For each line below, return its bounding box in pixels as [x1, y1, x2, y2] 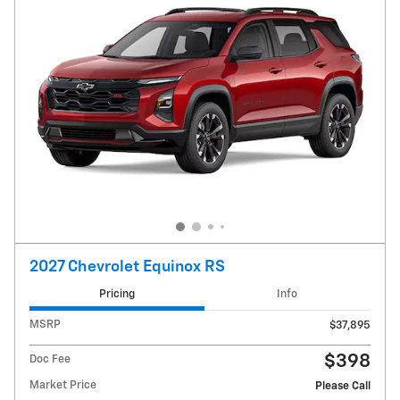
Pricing [98, 287, 135, 300]
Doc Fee [29, 354, 71, 366]
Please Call [315, 380, 371, 393]
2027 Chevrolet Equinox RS [29, 258, 225, 275]
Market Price [29, 379, 96, 392]
